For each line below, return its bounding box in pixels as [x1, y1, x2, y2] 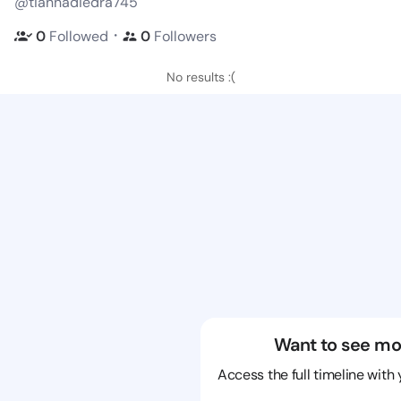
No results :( [166, 69, 235, 85]
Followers [154, 26, 217, 46]
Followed [49, 26, 108, 46]
